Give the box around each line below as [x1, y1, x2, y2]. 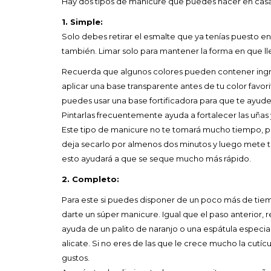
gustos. [62, 252, 90, 263]
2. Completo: [62, 174, 119, 184]
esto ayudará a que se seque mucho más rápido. [62, 153, 251, 163]
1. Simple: [62, 16, 103, 27]
